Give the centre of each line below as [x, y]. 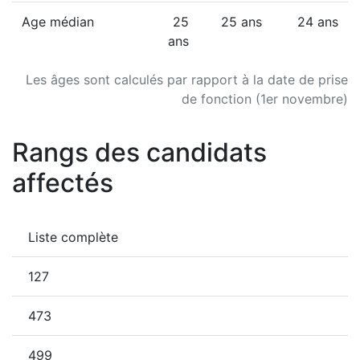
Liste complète [73, 237]
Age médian [58, 22]
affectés [63, 183]
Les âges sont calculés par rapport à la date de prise [187, 80]
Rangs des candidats [139, 152]
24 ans [318, 22]
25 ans [241, 22]
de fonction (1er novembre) [265, 99]
